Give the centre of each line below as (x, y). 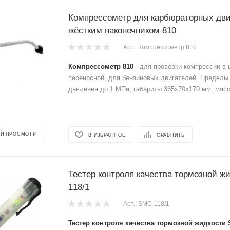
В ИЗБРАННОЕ (107, 135)
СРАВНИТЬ (171, 135)
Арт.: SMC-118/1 (146, 204)
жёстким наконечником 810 (122, 31)
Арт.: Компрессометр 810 (160, 47)
